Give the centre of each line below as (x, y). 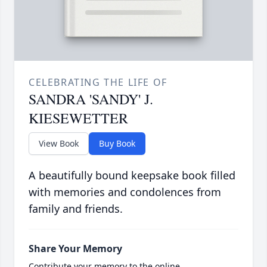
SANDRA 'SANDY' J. (91, 99)
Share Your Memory (75, 249)
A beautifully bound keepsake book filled (132, 176)
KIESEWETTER (78, 118)
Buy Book (117, 144)
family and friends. (76, 209)
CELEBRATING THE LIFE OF (98, 83)
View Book (59, 144)
